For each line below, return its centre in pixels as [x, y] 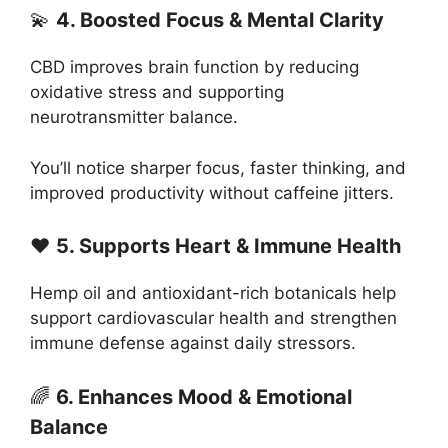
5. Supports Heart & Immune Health [228, 246]
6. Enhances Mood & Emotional [204, 396]
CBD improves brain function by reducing [194, 67]
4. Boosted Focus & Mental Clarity [220, 20]
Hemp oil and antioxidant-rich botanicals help [213, 293]
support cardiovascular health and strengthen [213, 318]
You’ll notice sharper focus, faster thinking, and [218, 167]
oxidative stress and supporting [157, 92]
